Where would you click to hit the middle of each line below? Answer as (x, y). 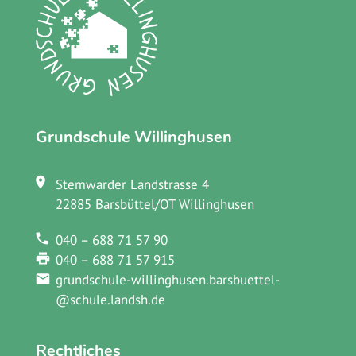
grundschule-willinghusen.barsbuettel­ (167, 279)
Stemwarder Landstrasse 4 (132, 184)
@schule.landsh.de (110, 299)
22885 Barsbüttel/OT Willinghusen (155, 204)
